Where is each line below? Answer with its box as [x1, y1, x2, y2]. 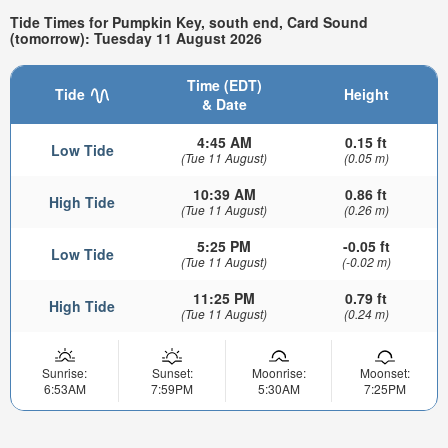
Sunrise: [42, 363, 87, 381]
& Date [201, 93, 247, 114]
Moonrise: [251, 363, 306, 381]
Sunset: [151, 363, 193, 381]
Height [343, 83, 389, 104]
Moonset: [359, 363, 410, 381]
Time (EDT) [186, 74, 262, 95]
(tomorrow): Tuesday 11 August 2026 [10, 28, 262, 49]
